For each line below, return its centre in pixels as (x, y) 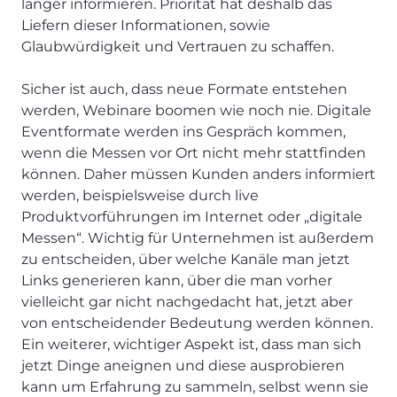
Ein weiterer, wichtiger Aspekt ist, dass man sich (191, 345)
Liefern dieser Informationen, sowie (146, 26)
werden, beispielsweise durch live (140, 196)
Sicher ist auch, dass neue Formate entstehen (184, 90)
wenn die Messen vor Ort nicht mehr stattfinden (194, 153)
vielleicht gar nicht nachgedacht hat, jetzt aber (187, 302)
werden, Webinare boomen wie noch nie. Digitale (196, 111)
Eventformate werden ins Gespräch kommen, (183, 132)
